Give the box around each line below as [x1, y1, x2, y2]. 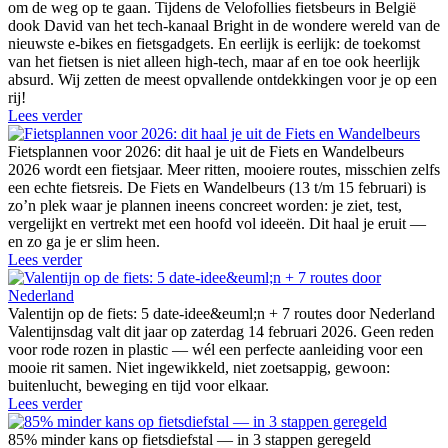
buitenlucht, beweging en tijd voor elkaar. [8, 377, 269, 395]
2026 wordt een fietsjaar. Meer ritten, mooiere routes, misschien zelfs [8, 161, 440, 179]
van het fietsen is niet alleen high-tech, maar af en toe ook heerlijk [8, 53, 420, 71]
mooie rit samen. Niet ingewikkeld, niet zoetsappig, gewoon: [8, 359, 390, 377]
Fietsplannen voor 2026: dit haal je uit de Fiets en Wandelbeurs [8, 143, 404, 161]
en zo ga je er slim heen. [8, 233, 160, 251]
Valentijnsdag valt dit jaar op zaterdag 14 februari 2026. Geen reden [8, 323, 434, 341]
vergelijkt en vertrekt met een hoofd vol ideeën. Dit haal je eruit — [8, 215, 426, 233]
